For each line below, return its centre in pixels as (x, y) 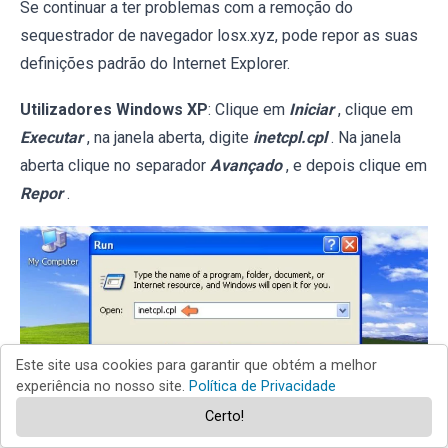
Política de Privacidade (262, 386)
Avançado (246, 165)
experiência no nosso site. (102, 386)
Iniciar (311, 109)
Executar (51, 137)
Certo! (224, 416)
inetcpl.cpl (290, 137)
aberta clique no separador (115, 165)
